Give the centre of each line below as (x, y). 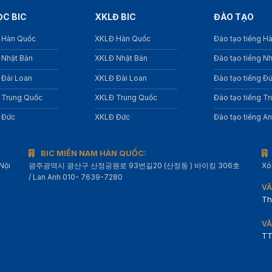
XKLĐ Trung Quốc (126, 97)
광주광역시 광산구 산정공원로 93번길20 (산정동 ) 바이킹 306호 (134, 165)
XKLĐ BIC (115, 17)
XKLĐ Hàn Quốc (122, 38)
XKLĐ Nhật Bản (121, 58)
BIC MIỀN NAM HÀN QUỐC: (94, 153)
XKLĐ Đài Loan (121, 78)
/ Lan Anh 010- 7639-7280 (76, 177)
